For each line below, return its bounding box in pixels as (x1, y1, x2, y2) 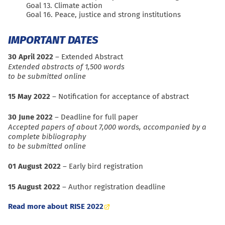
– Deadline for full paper (53, 113, 138, 122)
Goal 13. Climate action (26, 1, 102, 11)
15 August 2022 (8, 182, 60, 192)
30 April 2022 (8, 52, 53, 62)
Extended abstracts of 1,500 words (8, 62, 125, 72)
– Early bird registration (61, 162, 143, 171)
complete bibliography (8, 132, 86, 142)
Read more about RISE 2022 (8, 202, 103, 211)
